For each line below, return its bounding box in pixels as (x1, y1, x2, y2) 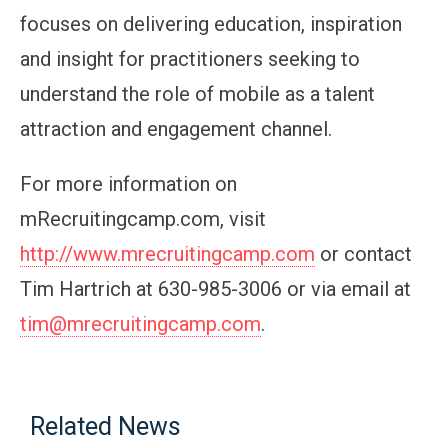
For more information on (20, 171, 237, 196)
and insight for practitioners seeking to (20, 46, 360, 71)
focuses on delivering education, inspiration (20, 11, 402, 36)
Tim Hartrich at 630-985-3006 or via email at (20, 276, 411, 301)
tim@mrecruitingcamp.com (20, 311, 261, 336)
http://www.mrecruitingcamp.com (20, 241, 315, 266)
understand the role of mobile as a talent (20, 81, 375, 106)
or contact (315, 241, 412, 266)
